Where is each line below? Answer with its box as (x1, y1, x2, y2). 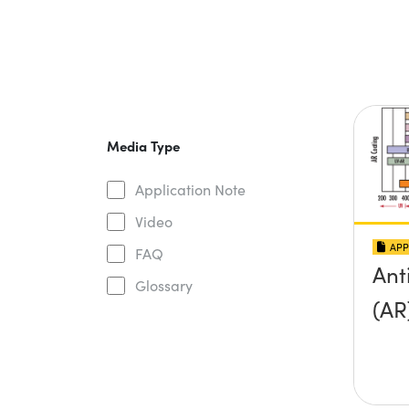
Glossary (134, 276, 193, 295)
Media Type (106, 136, 180, 155)
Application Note (134, 180, 246, 199)
